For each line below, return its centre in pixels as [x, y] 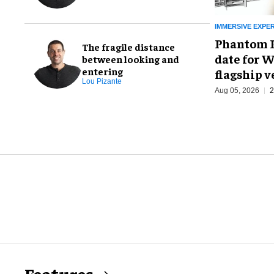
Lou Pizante [102, 82]
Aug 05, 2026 [237, 91]
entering [102, 71]
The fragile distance [128, 47]
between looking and [131, 59]
